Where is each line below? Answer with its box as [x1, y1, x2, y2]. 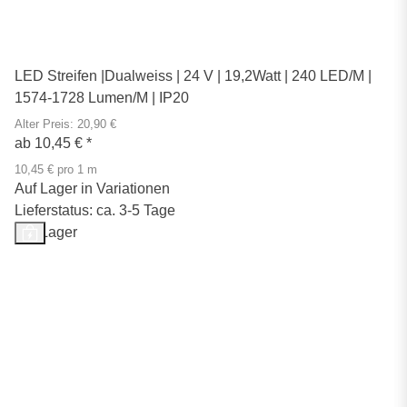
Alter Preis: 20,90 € [15, 117, 116, 131]
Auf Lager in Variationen [15, 180, 170, 196]
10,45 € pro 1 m [15, 163, 97, 176]
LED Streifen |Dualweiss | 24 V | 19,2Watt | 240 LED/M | [15, 67, 372, 84]
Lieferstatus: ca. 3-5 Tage [15, 202, 175, 218]
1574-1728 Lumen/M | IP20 [15, 89, 189, 105]
